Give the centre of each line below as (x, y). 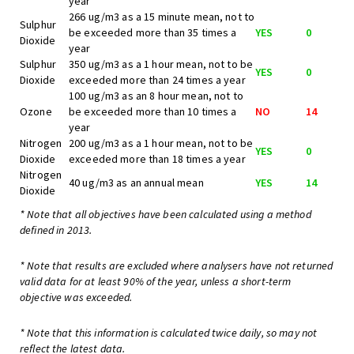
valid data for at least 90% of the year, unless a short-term (156, 281)
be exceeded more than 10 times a (153, 111)
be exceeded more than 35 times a (153, 32)
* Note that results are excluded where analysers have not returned (177, 265)
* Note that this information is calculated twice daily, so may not (169, 333)
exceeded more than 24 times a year (157, 80)
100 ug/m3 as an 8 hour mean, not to (156, 96)
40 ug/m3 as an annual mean (136, 183)
